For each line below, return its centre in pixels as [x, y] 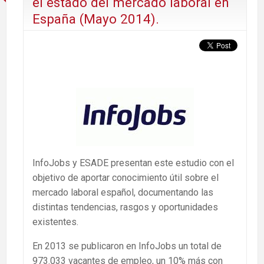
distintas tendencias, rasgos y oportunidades [125, 207]
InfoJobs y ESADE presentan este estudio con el [133, 163]
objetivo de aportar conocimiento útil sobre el [126, 177]
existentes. [55, 222]
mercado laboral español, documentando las [123, 192]
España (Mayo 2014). [96, 19]
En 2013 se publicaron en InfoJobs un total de [127, 246]
